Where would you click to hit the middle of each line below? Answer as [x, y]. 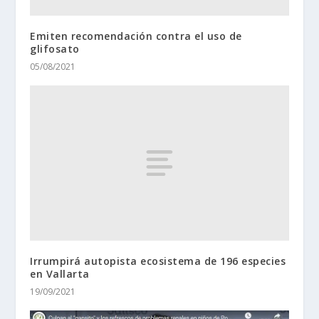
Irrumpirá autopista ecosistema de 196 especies [158, 261]
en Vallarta [60, 273]
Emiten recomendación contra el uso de [136, 36]
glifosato [55, 49]
